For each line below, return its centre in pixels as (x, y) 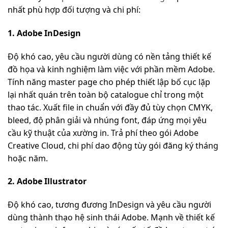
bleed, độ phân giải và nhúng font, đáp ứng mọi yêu (107, 120)
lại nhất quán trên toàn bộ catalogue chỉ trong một (106, 94)
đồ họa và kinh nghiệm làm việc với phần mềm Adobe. (111, 69)
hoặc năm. (28, 158)
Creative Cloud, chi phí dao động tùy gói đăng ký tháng (113, 145)
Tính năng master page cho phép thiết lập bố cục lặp (109, 82)
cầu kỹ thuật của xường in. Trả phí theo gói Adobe (103, 133)
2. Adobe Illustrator (47, 181)
